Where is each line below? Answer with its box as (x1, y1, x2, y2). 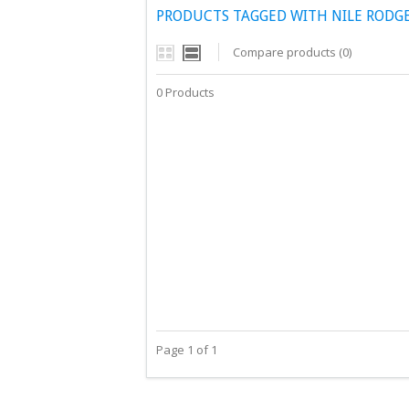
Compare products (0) (233, 44, 351, 60)
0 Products (156, 84, 215, 100)
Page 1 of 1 (156, 341, 217, 358)
